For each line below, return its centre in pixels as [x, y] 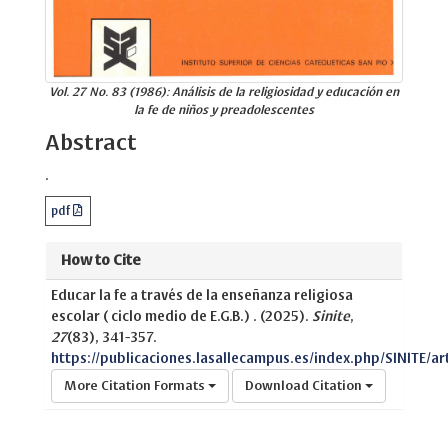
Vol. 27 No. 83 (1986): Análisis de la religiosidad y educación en [224, 91]
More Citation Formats [136, 385]
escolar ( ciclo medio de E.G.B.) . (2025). [181, 316]
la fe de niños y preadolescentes [224, 109]
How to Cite [101, 259]
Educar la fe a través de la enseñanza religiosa [202, 295]
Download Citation [305, 385]
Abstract [91, 141]
